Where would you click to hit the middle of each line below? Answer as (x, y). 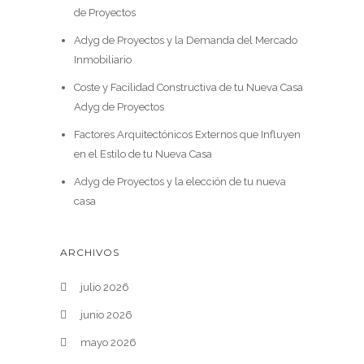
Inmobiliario (102, 60)
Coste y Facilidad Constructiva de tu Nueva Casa (188, 87)
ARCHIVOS (90, 252)
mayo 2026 (108, 342)
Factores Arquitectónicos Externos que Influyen (187, 134)
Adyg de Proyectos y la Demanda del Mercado (185, 40)
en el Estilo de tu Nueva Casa (143, 154)
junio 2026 (106, 315)
